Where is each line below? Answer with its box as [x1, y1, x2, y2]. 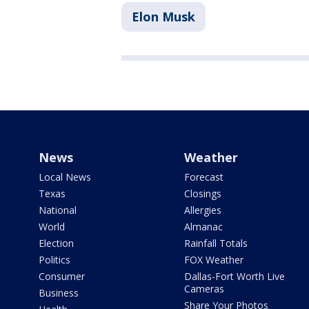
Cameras [183, 282, 224, 296]
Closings [183, 187, 221, 201]
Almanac [183, 220, 223, 234]
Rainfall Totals [183, 237, 248, 250]
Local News [39, 170, 91, 184]
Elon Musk [132, 8, 195, 26]
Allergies [183, 203, 221, 217]
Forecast [183, 170, 223, 184]
